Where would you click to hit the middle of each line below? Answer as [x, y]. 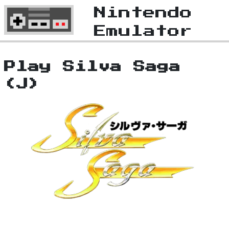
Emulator [143, 31]
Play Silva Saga [92, 67]
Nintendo [143, 13]
